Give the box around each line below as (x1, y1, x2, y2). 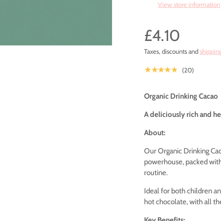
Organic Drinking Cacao (144, 91, 219, 101)
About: (144, 128, 166, 137)
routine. (144, 168, 168, 177)
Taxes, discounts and (144, 47, 200, 55)
